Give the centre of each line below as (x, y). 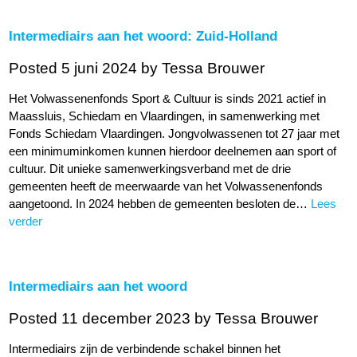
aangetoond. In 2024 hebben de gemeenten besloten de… (160, 204)
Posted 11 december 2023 (102, 319)
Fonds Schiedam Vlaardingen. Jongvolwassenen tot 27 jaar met (175, 133)
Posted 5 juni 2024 (75, 68)
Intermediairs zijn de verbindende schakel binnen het (145, 349)
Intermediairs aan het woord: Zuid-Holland (143, 35)
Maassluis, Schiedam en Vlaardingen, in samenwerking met (165, 116)
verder (26, 221)
